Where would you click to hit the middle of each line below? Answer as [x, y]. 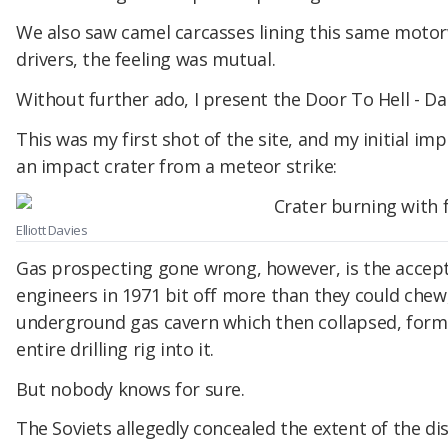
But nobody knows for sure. [130, 388]
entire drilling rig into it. [115, 348]
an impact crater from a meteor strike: [176, 166]
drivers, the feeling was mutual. [146, 59]
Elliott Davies [52, 230]
